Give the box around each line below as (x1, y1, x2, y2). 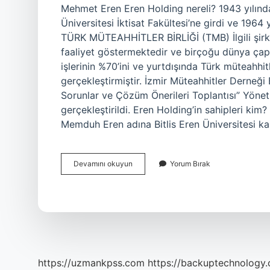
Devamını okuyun (74, 159, 133, 168)
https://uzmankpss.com (38, 257, 145, 269)
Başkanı (132, 191, 159, 200)
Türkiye (132, 159, 157, 168)
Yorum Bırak (170, 159, 210, 168)
